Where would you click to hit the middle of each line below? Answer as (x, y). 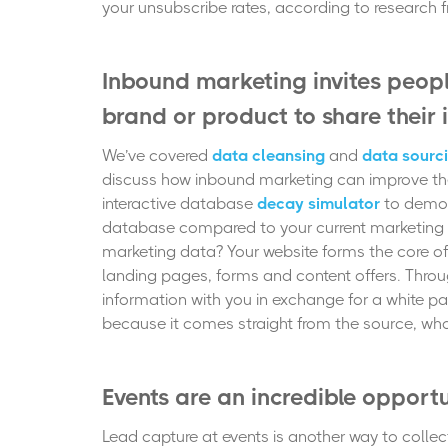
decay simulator (316, 203)
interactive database (177, 203)
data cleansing (268, 155)
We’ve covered (157, 155)
